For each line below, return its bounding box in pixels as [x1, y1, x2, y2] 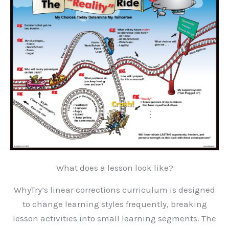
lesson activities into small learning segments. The [13, 213, 216, 224]
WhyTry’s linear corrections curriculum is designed [14, 185, 215, 195]
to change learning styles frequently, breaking [22, 199, 207, 210]
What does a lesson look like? [56, 163, 173, 173]
